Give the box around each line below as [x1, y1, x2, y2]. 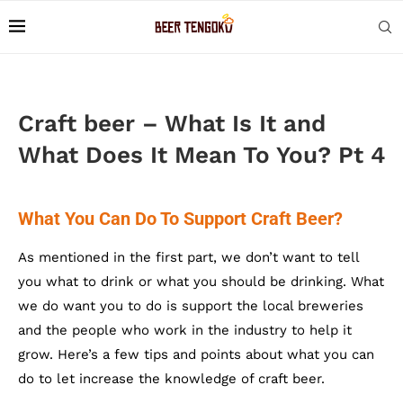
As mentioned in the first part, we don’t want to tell [18, 249, 359, 265]
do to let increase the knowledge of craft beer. [18, 371, 325, 387]
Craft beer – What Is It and [18, 110, 326, 137]
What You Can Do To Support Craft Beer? [18, 208, 343, 229]
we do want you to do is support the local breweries [18, 298, 363, 314]
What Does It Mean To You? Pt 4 [18, 141, 385, 168]
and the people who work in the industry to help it [18, 322, 352, 338]
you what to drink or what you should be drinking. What [18, 273, 384, 290]
